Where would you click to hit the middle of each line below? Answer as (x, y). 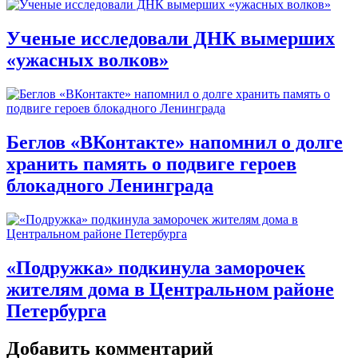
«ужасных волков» (88, 60)
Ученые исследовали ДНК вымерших (171, 39)
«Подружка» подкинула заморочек (156, 267)
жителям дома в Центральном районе (170, 289)
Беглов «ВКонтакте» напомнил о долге (175, 143)
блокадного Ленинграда (110, 186)
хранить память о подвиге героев (151, 164)
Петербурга (56, 310)
